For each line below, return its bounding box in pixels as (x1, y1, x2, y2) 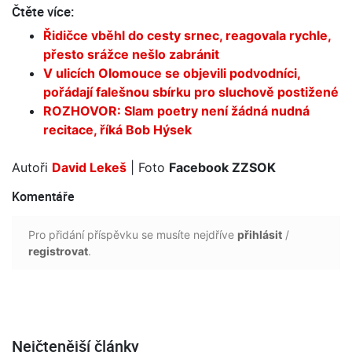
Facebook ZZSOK (169, 159, 276, 175)
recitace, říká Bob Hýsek (43, 121, 192, 137)
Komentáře (12, 187, 75, 205)
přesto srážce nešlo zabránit (43, 46, 219, 62)
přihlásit (237, 227, 282, 241)
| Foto (126, 159, 169, 175)
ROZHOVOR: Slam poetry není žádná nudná (43, 102, 310, 119)
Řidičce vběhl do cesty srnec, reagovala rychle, (43, 27, 331, 43)
